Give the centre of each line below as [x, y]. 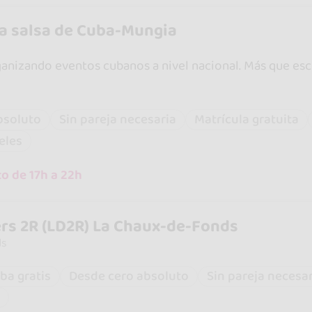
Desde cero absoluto [128, 276]
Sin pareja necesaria [117, 120]
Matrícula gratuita [246, 120]
